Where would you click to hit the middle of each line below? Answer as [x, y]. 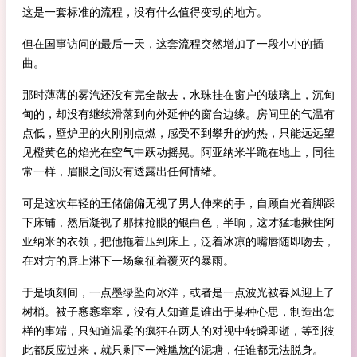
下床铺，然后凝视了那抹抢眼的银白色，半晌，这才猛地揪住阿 [178, 222]
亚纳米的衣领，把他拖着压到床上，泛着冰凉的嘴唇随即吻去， [178, 241]
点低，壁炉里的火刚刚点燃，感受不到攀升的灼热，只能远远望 [178, 133]
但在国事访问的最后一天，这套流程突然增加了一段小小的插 [173, 44]
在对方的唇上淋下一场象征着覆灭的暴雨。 [128, 261]
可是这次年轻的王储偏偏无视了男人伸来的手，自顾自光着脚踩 [178, 203]
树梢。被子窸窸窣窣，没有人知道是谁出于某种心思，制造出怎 [178, 312]
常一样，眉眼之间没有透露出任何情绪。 [123, 171]
